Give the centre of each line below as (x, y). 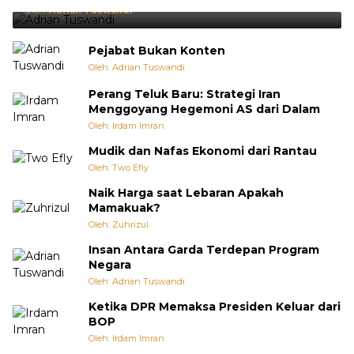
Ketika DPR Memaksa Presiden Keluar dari (215, 307)
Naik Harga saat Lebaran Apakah (186, 193)
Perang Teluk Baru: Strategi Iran (185, 94)
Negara (110, 265)
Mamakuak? (124, 208)
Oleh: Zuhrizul (119, 224)
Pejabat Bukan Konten (157, 50)
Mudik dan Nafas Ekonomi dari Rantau (203, 151)
